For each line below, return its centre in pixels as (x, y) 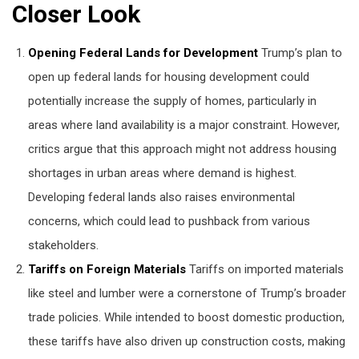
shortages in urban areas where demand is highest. (162, 173)
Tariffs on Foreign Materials (107, 269)
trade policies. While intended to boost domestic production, (186, 317)
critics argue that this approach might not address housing (182, 149)
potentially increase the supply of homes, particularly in (172, 101)
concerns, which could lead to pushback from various (169, 221)
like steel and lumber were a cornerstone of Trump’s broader (187, 293)
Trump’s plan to (300, 52)
